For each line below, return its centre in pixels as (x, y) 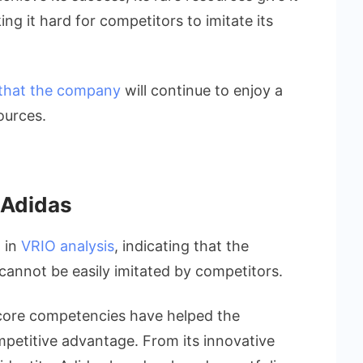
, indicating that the (181, 246)
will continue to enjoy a (202, 90)
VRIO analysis (68, 246)
